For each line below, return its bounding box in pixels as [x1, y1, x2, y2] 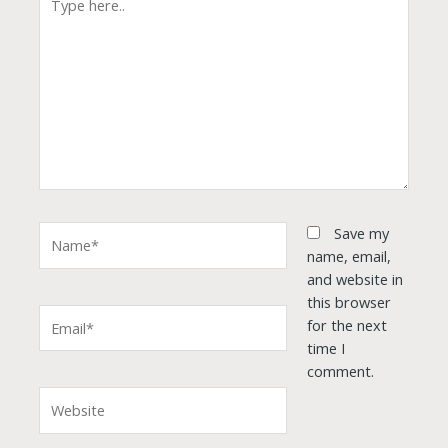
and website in [306, 269, 403, 290]
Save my [333, 223, 389, 244]
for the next [306, 315, 387, 336]
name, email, [306, 246, 391, 267]
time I [306, 338, 345, 359]
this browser [306, 292, 391, 313]
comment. [306, 361, 374, 382]
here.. [38, 5, 75, 26]
